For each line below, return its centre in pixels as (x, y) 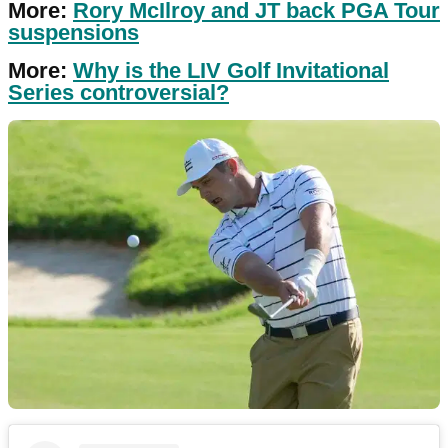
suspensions (73, 33)
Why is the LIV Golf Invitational (231, 71)
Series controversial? (118, 93)
